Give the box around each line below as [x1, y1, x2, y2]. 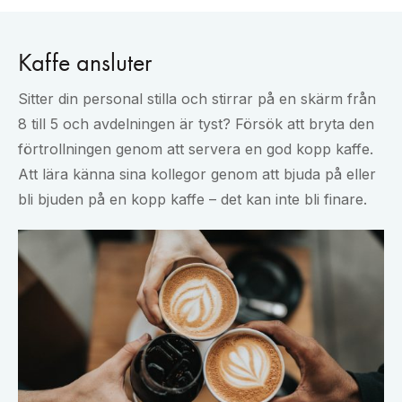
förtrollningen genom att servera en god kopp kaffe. [18, 140, 373, 159]
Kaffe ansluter [18, 47, 152, 79]
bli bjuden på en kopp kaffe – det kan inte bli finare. [18, 190, 367, 209]
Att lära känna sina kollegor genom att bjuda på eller [18, 165, 376, 184]
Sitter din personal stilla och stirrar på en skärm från [18, 90, 376, 109]
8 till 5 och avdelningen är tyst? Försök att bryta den [18, 115, 374, 134]
